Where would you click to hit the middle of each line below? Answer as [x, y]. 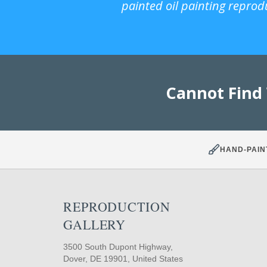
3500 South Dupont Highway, [118, 247]
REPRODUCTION [117, 207]
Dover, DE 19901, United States [123, 259]
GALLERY [95, 225]
